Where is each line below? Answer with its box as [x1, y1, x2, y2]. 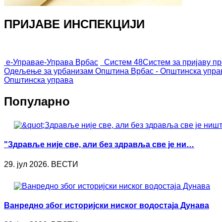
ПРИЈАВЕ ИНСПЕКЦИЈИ [4, 17, 145, 31]
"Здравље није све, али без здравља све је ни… [4, 140, 194, 149]
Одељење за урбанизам [4, 67, 93, 76]
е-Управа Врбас [40, 58, 98, 67]
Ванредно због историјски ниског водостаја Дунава [4, 201, 209, 210]
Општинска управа [4, 76, 73, 85]
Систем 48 [104, 58, 143, 67]
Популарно [4, 95, 70, 109]
